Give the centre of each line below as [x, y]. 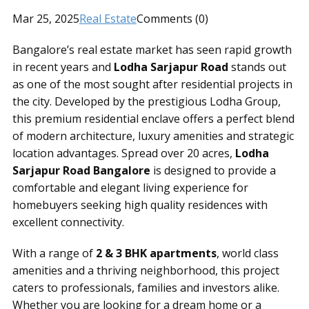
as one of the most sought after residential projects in [152, 84]
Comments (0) [172, 19]
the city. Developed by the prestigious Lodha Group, [147, 101]
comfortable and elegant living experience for [130, 188]
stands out [257, 67]
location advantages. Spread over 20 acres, [124, 153]
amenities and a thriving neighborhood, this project [146, 270]
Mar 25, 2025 [46, 19]
